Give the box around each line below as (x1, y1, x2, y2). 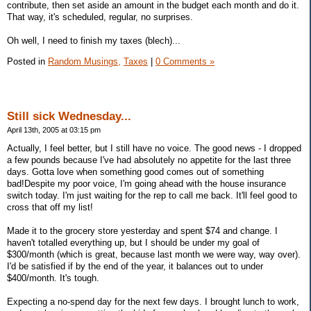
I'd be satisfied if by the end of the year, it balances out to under (7, 261, 263, 272)
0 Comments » (155, 56, 215, 67)
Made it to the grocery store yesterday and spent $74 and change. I (7, 226, 278, 237)
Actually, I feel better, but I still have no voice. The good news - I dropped (7, 143, 301, 154)
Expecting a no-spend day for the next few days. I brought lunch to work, (7, 296, 299, 308)
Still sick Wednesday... (7, 109, 131, 123)
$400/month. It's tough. (7, 273, 99, 284)
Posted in (7, 56, 48, 67)
